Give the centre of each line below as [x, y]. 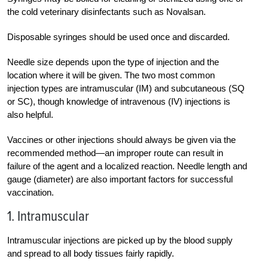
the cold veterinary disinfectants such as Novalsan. [106, 11]
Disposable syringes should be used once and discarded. [118, 36]
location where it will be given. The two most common [111, 75]
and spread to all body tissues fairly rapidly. [91, 253]
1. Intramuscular [48, 216]
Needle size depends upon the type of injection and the [113, 62]
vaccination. [31, 192]
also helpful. [30, 114]
